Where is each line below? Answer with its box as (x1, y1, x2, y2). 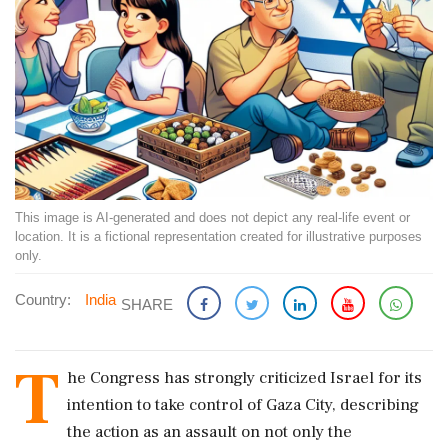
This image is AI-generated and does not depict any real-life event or (15, 210, 410, 225)
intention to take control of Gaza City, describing (67, 394, 419, 416)
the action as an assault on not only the (67, 421, 352, 443)
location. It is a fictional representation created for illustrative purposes (15, 229, 422, 244)
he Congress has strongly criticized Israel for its (67, 367, 422, 389)
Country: (15, 291, 71, 308)
